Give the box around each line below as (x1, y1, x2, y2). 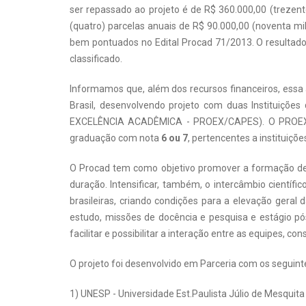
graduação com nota (70, 133, 161, 144)
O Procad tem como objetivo (70, 163, 195, 174)
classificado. (70, 53, 122, 65)
